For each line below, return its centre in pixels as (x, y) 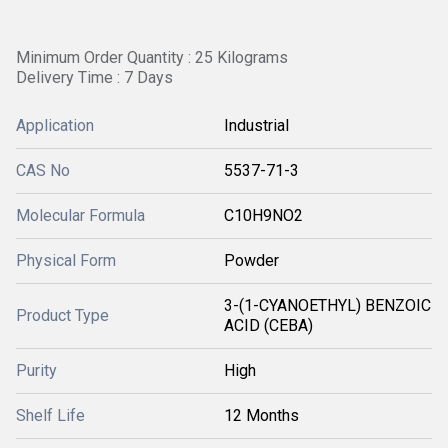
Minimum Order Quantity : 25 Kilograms (152, 57)
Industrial (256, 125)
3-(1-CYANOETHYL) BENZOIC (327, 305)
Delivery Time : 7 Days (94, 77)
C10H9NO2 (263, 215)
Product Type (62, 315)
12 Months (261, 415)
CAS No (43, 170)
